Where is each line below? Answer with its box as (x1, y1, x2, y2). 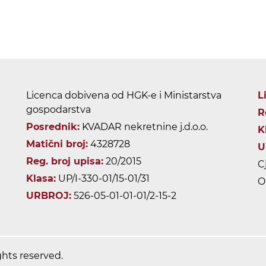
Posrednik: (26, 121, 80, 133)
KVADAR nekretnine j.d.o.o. (80, 121, 208, 133)
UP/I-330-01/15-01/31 (56, 173, 150, 185)
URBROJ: (26, 190, 71, 202)
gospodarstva (26, 104, 91, 116)
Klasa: (26, 173, 56, 185)
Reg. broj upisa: (26, 156, 103, 167)
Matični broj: (26, 138, 88, 150)
